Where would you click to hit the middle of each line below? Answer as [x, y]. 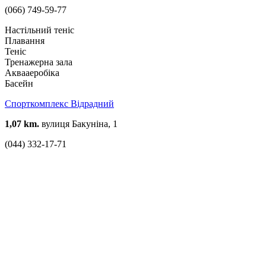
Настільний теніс [39, 30]
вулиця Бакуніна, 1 [78, 123]
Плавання [25, 40]
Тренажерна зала [39, 62]
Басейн [19, 83]
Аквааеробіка [32, 72]
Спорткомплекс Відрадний [59, 103]
